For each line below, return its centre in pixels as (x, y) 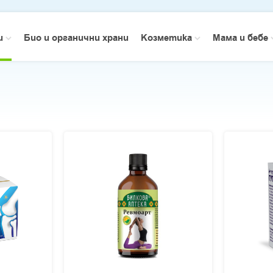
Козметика (168, 38)
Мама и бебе (242, 38)
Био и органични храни (76, 38)
